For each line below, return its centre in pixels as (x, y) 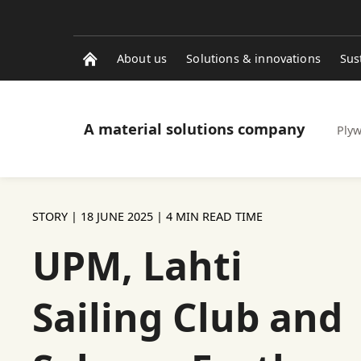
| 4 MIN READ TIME (208, 216)
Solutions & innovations (253, 58)
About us (142, 58)
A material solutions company (194, 129)
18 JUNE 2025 (117, 216)
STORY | (56, 216)
